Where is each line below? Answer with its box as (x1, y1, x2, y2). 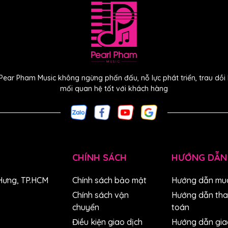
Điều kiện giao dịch (72, 217, 142, 227)
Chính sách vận (72, 190, 129, 200)
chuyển (72, 202, 99, 212)
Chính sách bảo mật (72, 175, 147, 185)
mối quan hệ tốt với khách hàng (60, 84, 168, 93)
